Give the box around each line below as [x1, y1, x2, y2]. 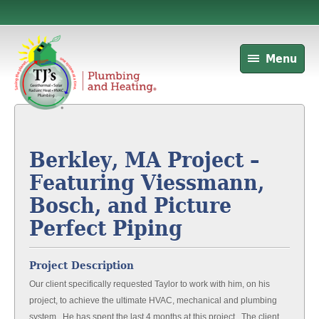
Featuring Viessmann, [29, 170, 264, 195]
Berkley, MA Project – [29, 147, 259, 172]
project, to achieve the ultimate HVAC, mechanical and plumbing [29, 296, 277, 305]
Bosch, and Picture [29, 193, 231, 218]
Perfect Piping [29, 216, 182, 241]
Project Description [29, 259, 134, 272]
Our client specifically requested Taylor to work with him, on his [29, 279, 270, 289]
